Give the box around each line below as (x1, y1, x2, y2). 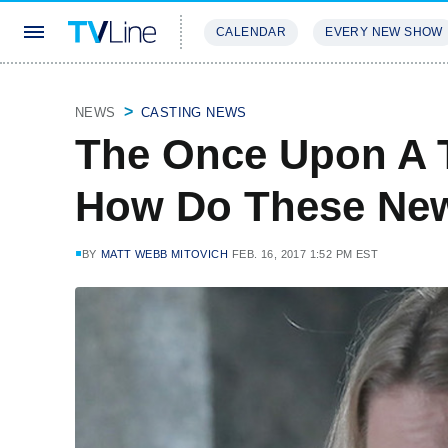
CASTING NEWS (141, 105, 247, 120)
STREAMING (204, 84, 286, 99)
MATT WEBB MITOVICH (100, 248, 229, 260)
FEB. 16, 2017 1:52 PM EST (232, 248, 379, 260)
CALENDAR (216, 25, 287, 39)
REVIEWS (310, 84, 375, 99)
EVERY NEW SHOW (325, 25, 443, 39)
